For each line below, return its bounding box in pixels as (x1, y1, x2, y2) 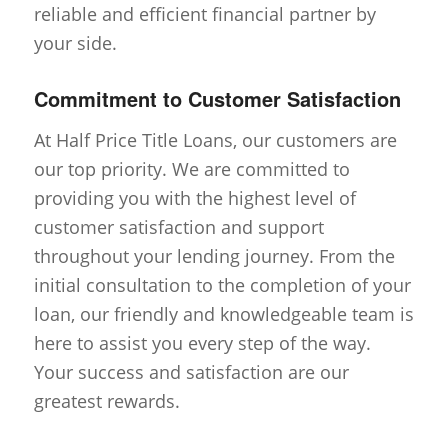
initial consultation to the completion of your (33, 272, 411, 297)
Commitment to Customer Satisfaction (33, 84, 401, 114)
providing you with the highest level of (33, 185, 356, 210)
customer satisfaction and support (33, 214, 324, 239)
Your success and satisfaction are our (33, 359, 349, 384)
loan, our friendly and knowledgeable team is (33, 301, 414, 326)
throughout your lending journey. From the (33, 243, 395, 268)
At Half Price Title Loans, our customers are (33, 127, 397, 152)
